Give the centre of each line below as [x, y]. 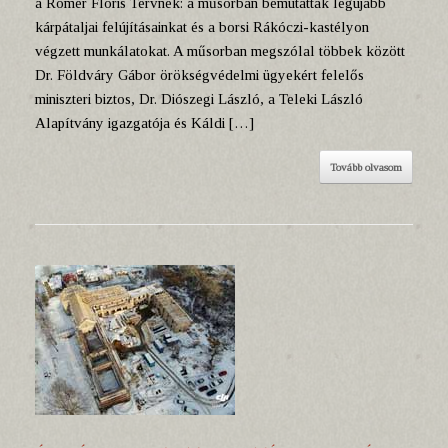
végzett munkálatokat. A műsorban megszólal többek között [220, 51]
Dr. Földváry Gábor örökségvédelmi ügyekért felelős [199, 75]
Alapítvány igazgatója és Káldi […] [144, 123]
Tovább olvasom [366, 167]
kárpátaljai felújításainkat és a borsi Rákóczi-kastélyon [202, 27]
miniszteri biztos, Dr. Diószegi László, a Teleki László [199, 99]
